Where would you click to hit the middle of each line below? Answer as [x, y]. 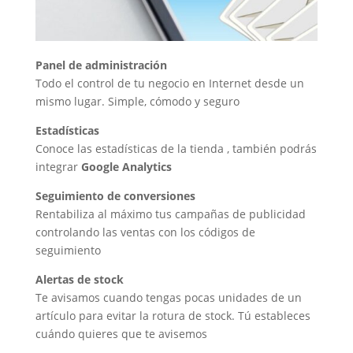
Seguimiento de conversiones [115, 196]
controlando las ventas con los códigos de [145, 232]
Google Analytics [126, 167]
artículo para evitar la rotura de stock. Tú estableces [173, 316]
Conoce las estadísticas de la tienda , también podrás [176, 149]
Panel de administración [101, 65]
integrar [58, 167]
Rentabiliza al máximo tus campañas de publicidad [170, 214]
